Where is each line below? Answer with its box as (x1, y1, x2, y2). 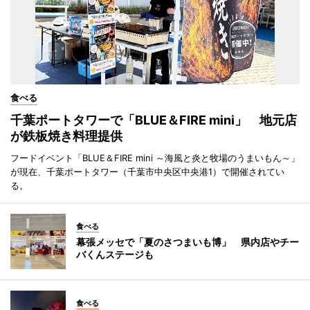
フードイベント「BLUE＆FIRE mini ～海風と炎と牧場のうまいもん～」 (10, 152, 300, 164)
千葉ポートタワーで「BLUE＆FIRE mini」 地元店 (10, 113, 297, 128)
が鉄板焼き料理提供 (10, 129, 122, 144)
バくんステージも (76, 248, 154, 261)
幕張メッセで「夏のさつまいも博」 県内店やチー (76, 236, 299, 248)
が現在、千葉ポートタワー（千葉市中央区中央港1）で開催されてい (10, 166, 284, 178)
